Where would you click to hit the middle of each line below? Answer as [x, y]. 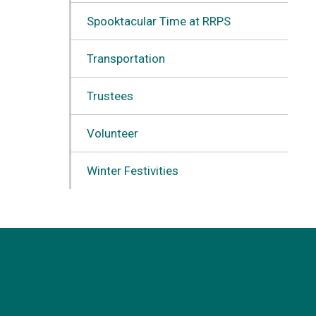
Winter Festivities [132, 170]
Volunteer [112, 133]
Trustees [110, 96]
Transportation [126, 58]
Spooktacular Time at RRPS [158, 21]
